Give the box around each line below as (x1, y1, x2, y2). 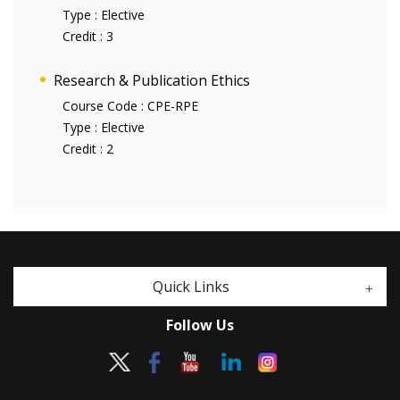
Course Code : (62, 97, 147, 114)
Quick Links (153, 277, 229, 296)
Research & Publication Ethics (54, 71, 250, 90)
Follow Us (166, 315, 234, 335)
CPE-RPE (147, 97, 198, 114)
